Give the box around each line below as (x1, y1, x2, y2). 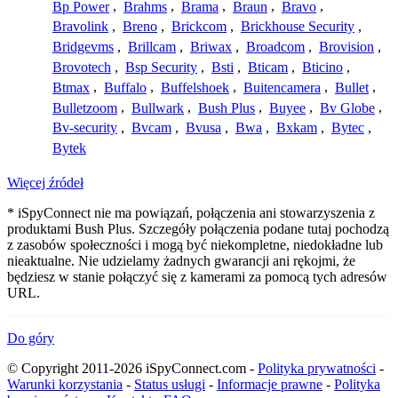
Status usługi (134, 377, 205, 393)
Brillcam (128, 39, 176, 55)
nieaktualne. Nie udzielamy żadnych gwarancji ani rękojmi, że (7, 253, 355, 269)
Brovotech (52, 59, 111, 75)
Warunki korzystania (7, 377, 123, 393)
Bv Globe (320, 99, 375, 115)
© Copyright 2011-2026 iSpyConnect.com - (7, 361, 258, 377)
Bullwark (131, 99, 184, 115)
